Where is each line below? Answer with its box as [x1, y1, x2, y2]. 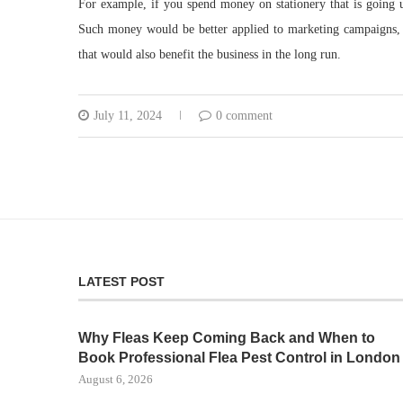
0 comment [216, 109, 273, 122]
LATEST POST [78, 274, 165, 289]
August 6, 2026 [78, 372, 153, 386]
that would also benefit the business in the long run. [78, 48, 341, 61]
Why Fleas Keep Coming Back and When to [78, 330, 375, 345]
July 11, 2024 [94, 109, 162, 122]
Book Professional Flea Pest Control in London [78, 350, 400, 365]
